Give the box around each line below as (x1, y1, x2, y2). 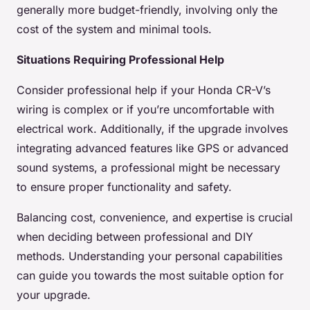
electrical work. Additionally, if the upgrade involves (17, 122, 288, 136)
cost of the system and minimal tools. (17, 22, 212, 37)
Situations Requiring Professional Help (17, 53, 224, 67)
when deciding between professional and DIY (17, 230, 253, 244)
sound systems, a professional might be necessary (17, 161, 280, 175)
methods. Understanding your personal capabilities (17, 249, 282, 264)
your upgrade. (17, 288, 91, 302)
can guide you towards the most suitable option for (17, 268, 284, 283)
